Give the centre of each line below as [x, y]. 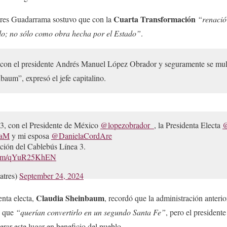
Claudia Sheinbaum [70, 198]
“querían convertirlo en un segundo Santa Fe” [91, 212]
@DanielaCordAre [82, 135]
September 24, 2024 [51, 175]
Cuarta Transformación [155, 19]
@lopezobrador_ [127, 125]
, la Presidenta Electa [188, 125]
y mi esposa [30, 135]
